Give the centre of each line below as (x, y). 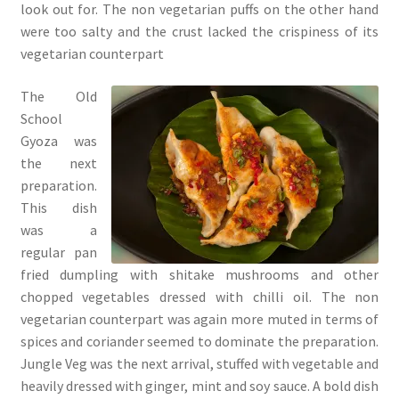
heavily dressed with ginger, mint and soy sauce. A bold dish (199, 385)
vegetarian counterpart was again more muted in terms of (199, 318)
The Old (59, 96)
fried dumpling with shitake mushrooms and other (199, 274)
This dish (59, 207)
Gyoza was (59, 140)
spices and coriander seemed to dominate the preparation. (199, 341)
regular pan (59, 252)
